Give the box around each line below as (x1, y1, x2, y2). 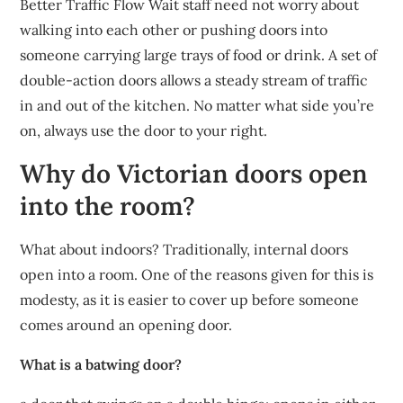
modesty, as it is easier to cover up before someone (20, 291, 360, 309)
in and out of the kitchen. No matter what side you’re (20, 96, 375, 114)
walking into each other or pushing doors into (20, 21, 328, 39)
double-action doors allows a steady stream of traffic (20, 71, 369, 89)
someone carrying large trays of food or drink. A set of (20, 46, 378, 64)
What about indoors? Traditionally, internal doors (20, 240, 349, 258)
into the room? (20, 190, 196, 222)
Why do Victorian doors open (20, 157, 369, 190)
